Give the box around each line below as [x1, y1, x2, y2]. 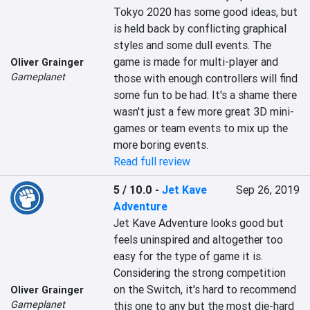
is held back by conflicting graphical [113, 21, 287, 35]
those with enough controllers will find [113, 71, 298, 85]
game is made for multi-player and [113, 55, 279, 69]
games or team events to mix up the [113, 121, 289, 135]
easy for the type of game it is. [113, 249, 264, 263]
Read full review [113, 154, 191, 168]
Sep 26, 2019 [235, 183, 300, 197]
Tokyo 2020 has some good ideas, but [113, 5, 298, 19]
